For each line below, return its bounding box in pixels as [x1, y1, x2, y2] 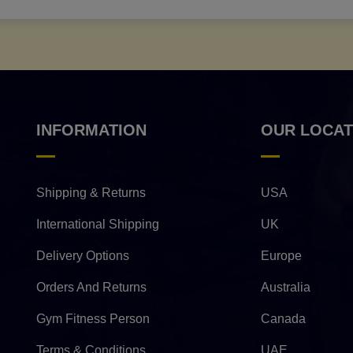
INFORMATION [36, 121, 147, 139]
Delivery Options [36, 249, 129, 263]
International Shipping [36, 217, 159, 232]
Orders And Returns [36, 281, 147, 295]
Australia [261, 281, 310, 295]
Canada [261, 312, 306, 326]
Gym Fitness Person [36, 312, 150, 326]
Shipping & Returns [36, 186, 146, 200]
